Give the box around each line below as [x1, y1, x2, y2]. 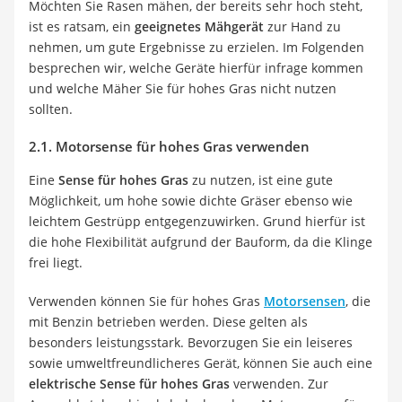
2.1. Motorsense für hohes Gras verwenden [29, 137, 310, 156]
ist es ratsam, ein [29, 18, 131, 36]
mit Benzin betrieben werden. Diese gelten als [29, 313, 308, 331]
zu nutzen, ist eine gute [188, 171, 333, 189]
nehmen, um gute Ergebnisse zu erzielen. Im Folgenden [29, 39, 364, 57]
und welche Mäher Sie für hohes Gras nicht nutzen [29, 80, 336, 98]
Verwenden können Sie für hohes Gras [29, 293, 264, 310]
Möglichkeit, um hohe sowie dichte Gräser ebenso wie [29, 192, 353, 210]
